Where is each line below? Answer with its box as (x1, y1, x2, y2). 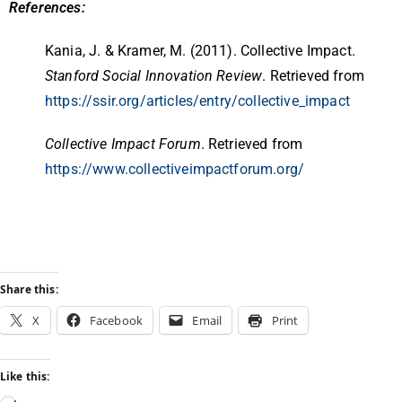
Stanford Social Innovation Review (45, 67, 263, 85)
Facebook (89, 312, 144, 329)
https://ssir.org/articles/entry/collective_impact (45, 92, 350, 110)
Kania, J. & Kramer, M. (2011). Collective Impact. (45, 42, 355, 60)
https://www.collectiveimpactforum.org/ (45, 161, 305, 179)
